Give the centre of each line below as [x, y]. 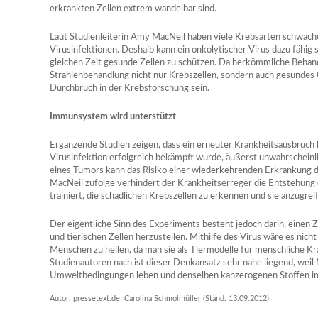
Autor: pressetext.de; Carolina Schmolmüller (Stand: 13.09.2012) [159, 298]
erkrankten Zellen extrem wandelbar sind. [133, 9]
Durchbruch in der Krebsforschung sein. [130, 88]
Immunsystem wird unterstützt [113, 117]
